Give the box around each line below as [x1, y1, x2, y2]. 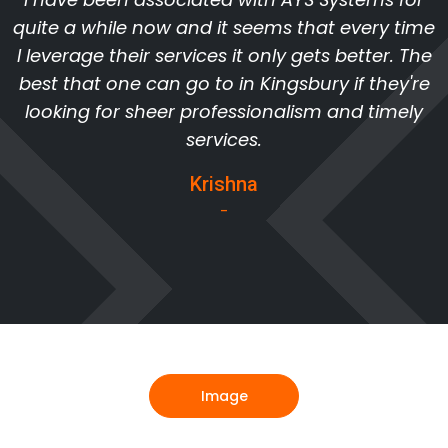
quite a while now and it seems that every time [13, 15, 435, 41]
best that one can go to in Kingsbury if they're [18, 71, 430, 97]
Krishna [190, 172, 258, 197]
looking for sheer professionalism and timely [25, 99, 423, 125]
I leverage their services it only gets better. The [16, 43, 432, 69]
